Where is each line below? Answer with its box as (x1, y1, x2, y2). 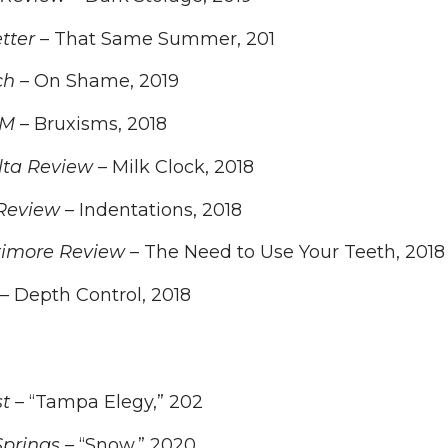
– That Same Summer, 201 (35, 27, 275, 50)
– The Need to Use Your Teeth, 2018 (125, 241, 445, 264)
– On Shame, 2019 (15, 70, 179, 93)
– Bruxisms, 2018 (15, 113, 167, 136)
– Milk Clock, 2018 (93, 155, 254, 178)
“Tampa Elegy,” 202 (29, 391, 203, 414)
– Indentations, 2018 (60, 198, 242, 221)
